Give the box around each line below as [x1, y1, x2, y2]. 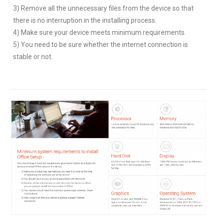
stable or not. [13, 53, 53, 61]
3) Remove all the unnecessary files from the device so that [13, 4, 194, 12]
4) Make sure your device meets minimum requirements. [13, 29, 186, 36]
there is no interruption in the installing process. [13, 16, 157, 24]
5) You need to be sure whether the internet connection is [13, 41, 188, 48]
